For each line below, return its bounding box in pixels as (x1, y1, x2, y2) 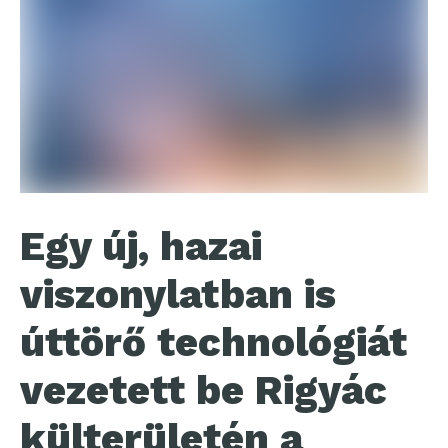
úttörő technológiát (20, 319, 407, 366)
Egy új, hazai (20, 223, 262, 270)
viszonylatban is (20, 271, 336, 318)
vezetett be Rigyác (20, 367, 387, 414)
